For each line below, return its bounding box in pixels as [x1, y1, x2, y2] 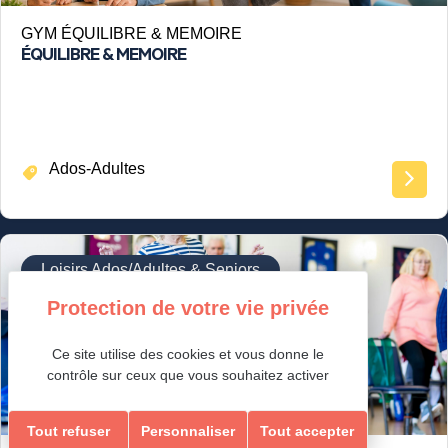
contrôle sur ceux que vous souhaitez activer [46, 367, 329, 383]
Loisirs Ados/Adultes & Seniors [41, 261, 260, 279]
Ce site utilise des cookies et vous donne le [51, 346, 324, 362]
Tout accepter [260, 423, 355, 439]
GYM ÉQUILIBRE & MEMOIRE [21, 24, 242, 42]
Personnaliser [141, 423, 236, 439]
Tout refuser [27, 423, 111, 439]
